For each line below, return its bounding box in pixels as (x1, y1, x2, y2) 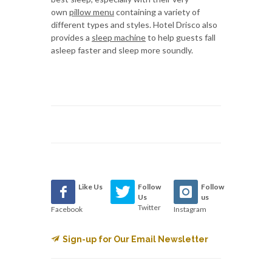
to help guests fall (146, 32, 216, 42)
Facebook (51, 204, 83, 214)
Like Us (78, 182, 103, 191)
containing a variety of (114, 6, 200, 17)
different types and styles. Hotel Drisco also (51, 19, 217, 30)
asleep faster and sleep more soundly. (51, 44, 193, 55)
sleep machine (92, 32, 146, 42)
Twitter (138, 202, 161, 212)
